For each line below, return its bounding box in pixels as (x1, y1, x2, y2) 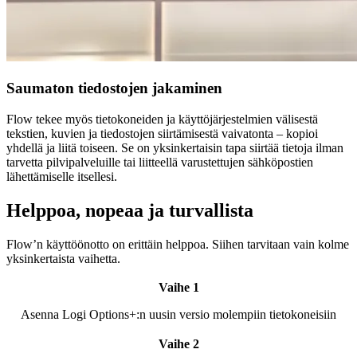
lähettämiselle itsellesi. (6, 169, 117, 183)
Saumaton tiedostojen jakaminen (6, 80, 222, 96)
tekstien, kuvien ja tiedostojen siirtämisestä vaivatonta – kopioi (6, 126, 318, 140)
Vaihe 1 (158, 280, 199, 295)
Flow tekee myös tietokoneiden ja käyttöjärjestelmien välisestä (6, 112, 318, 126)
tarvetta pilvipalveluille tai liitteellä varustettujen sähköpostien (6, 155, 313, 169)
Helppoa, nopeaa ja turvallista (6, 199, 253, 221)
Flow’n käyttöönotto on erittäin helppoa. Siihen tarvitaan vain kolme (6, 237, 349, 251)
